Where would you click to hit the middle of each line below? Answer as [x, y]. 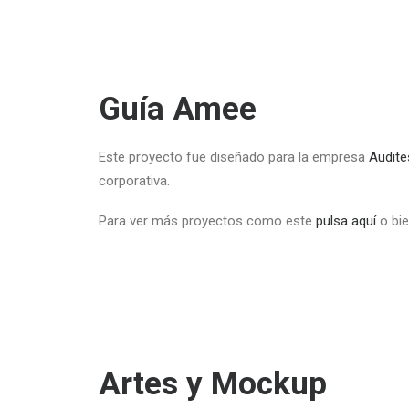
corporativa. [134, 181]
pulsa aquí [348, 221]
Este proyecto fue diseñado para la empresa [232, 157]
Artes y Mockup [213, 384]
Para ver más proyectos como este [207, 221]
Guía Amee [178, 109]
